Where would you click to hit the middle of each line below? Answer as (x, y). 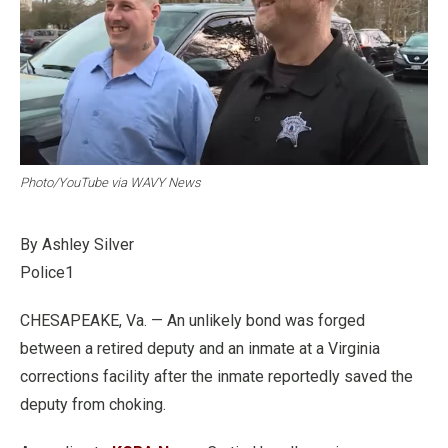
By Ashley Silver (77, 244)
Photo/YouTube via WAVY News (110, 182)
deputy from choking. (93, 404)
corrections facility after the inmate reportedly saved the (216, 376)
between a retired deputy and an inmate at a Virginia (200, 348)
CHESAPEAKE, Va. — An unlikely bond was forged (192, 320)
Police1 (47, 272)
